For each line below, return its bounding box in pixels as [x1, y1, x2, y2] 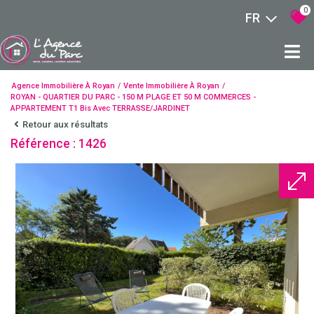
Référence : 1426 [11, 137, 107, 151]
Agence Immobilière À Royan [12, 81, 115, 90]
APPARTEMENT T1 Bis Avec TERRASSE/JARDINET [11, 104, 190, 113]
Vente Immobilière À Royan [123, 81, 219, 90]
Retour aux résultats [22, 119, 108, 130]
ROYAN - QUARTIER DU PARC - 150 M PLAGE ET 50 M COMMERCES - [11, 93, 256, 102]
